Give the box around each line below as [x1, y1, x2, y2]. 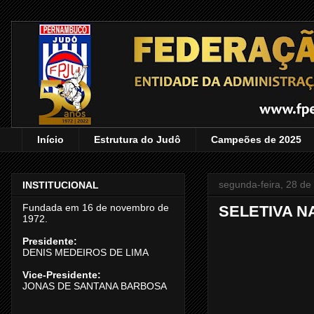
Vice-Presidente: [22, 269, 101, 281]
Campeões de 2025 [211, 134, 301, 146]
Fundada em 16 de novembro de [22, 202, 169, 214]
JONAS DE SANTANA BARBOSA [22, 280, 167, 292]
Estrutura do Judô [94, 134, 181, 146]
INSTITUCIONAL [22, 179, 99, 191]
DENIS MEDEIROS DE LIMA [22, 247, 149, 259]
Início [37, 134, 64, 146]
